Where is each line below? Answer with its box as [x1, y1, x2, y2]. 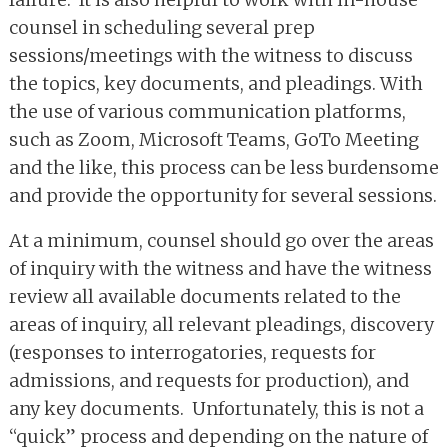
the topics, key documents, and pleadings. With [9, 72, 423, 96]
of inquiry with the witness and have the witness [9, 257, 432, 281]
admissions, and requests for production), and [9, 369, 409, 393]
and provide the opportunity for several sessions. [9, 184, 437, 208]
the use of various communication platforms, [9, 100, 406, 124]
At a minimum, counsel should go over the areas [9, 229, 434, 253]
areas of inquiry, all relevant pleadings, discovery [9, 313, 434, 337]
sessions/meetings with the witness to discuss [9, 44, 413, 68]
